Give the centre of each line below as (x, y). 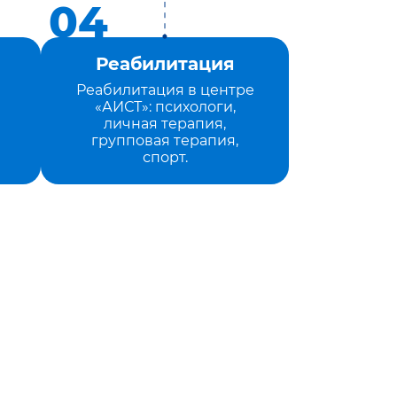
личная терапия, (165, 124)
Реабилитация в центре (165, 90)
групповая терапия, (165, 140)
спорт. (165, 157)
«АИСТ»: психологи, (165, 107)
